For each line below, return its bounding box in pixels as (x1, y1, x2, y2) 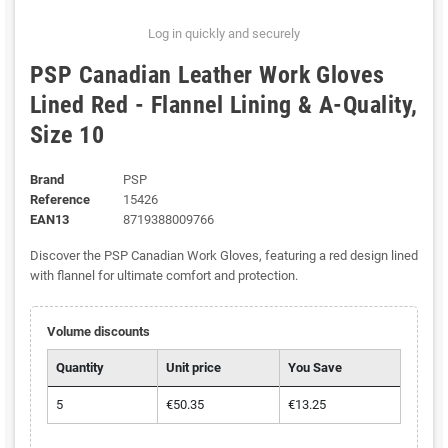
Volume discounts (46, 324, 150, 340)
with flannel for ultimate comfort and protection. (30, 268, 298, 284)
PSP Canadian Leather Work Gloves (30, 61, 385, 90)
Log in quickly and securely (148, 26, 300, 42)
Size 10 (30, 121, 105, 150)
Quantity (55, 360, 104, 376)
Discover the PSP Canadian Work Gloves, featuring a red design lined (30, 248, 418, 264)
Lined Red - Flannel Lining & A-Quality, (30, 91, 418, 120)
